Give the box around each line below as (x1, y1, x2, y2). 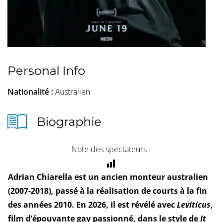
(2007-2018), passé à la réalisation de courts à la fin (7, 185, 207, 197)
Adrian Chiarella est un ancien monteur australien (7, 171, 208, 183)
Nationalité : (7, 86, 55, 98)
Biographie (37, 114, 102, 129)
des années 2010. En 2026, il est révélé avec (7, 199, 177, 211)
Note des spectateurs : (71, 144, 151, 155)
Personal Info (7, 63, 85, 78)
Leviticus (176, 199, 211, 211)
